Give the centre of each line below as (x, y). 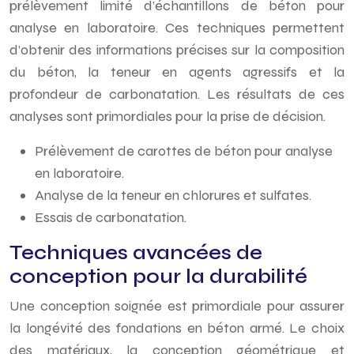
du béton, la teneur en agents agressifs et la (177, 72)
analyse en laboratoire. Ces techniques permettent (177, 28)
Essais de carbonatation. (111, 217)
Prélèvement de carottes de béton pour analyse (184, 151)
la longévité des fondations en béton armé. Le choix (177, 328)
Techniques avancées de (136, 253)
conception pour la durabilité (158, 277)
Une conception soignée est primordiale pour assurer (177, 306)
